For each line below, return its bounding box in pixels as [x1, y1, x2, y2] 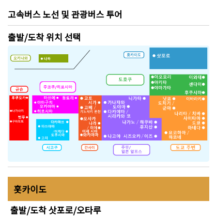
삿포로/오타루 [48, 203, 101, 216]
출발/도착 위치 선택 [8, 31, 81, 43]
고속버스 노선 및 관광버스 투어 [8, 8, 123, 20]
